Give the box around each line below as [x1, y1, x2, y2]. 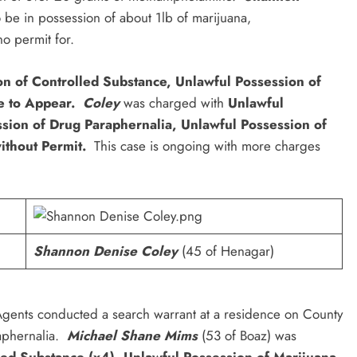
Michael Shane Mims [67, 325, 198, 345]
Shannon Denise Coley [33, 241, 178, 261]
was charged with [124, 92, 228, 112]
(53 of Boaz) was [198, 325, 296, 345]
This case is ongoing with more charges [94, 135, 320, 155]
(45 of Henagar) [177, 241, 274, 261]
